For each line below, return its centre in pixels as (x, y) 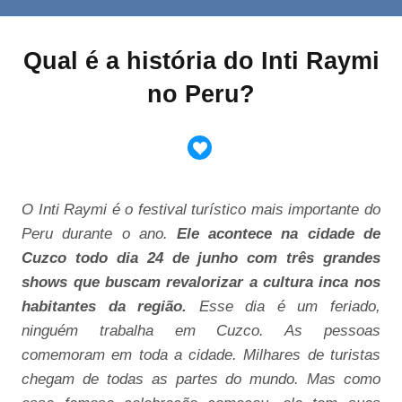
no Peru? (201, 94)
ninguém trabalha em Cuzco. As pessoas (201, 331)
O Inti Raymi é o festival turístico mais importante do (201, 210)
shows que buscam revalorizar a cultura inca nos (201, 282)
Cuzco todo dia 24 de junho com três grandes (201, 258)
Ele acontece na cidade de (279, 234)
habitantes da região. (105, 306)
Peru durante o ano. (99, 234)
